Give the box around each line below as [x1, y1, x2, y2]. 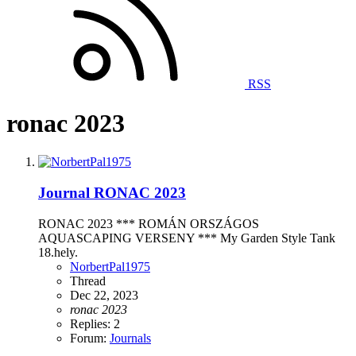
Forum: [70, 331, 110, 345]
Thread [70, 273, 106, 288]
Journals [110, 331, 151, 345]
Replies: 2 [70, 316, 120, 331]
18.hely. [38, 245, 78, 259]
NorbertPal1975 [70, 259, 150, 273]
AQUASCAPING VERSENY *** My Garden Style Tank [38, 230, 335, 245]
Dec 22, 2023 [70, 288, 138, 302]
